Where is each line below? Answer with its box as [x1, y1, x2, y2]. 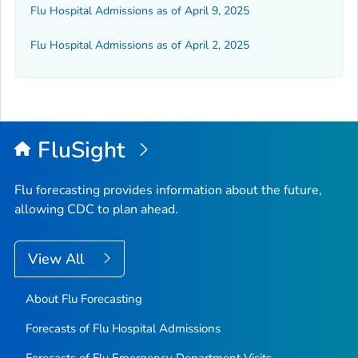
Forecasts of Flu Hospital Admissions [25, 320, 221, 337]
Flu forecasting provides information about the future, [14, 181, 322, 200]
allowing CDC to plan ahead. [14, 201, 178, 219]
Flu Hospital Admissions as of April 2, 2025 [30, 37, 249, 53]
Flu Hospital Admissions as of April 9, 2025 [30, 3, 249, 19]
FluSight [37, 135, 130, 166]
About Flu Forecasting [25, 291, 142, 308]
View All [28, 249, 88, 269]
